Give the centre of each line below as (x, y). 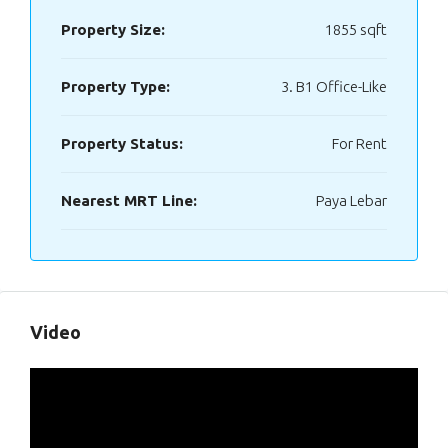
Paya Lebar (351, 200)
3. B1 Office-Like (334, 86)
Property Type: (115, 86)
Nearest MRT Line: (129, 200)
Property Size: (113, 29)
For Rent (359, 143)
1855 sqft (356, 29)
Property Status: (122, 143)
